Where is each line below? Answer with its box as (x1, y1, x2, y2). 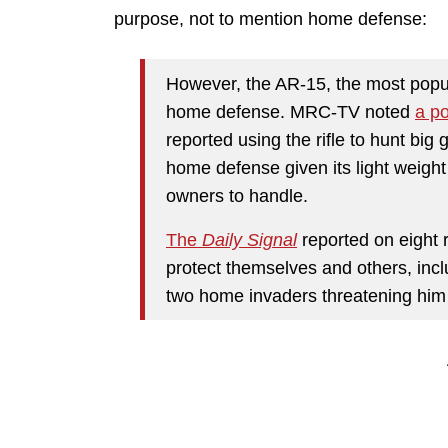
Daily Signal (197, 229, 297, 250)
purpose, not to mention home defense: (114, 9, 427, 30)
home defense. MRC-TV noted (166, 101, 415, 122)
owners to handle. (166, 185, 308, 206)
